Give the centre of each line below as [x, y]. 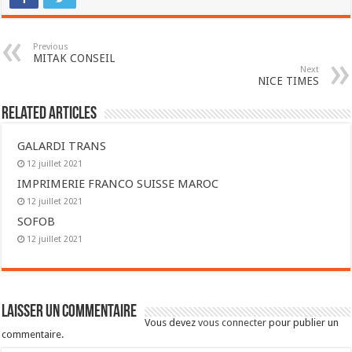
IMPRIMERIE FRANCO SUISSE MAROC [118, 184]
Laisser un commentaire [70, 312]
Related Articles [49, 114]
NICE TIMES [288, 81]
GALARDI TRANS [62, 146]
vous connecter [233, 323]
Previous [51, 47]
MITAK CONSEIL [74, 58]
